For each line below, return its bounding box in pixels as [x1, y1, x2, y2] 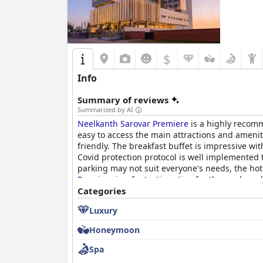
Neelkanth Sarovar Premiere [77, 118, 188, 129]
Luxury [89, 204, 117, 216]
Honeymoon [89, 224, 140, 235]
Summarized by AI [77, 105, 133, 114]
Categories [77, 185, 126, 197]
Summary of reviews [77, 94, 168, 106]
